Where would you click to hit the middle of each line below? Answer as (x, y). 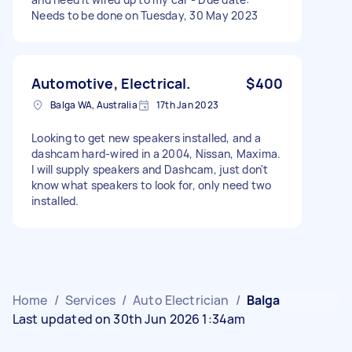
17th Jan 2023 (187, 104)
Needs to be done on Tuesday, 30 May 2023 (145, 15)
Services (90, 300)
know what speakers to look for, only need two (152, 185)
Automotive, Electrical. (111, 83)
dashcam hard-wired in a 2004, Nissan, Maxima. (156, 153)
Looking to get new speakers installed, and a (146, 137)
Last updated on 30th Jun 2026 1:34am (129, 319)
